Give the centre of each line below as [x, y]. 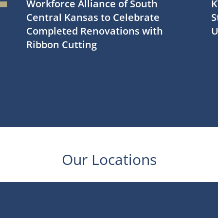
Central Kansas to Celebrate [93, 18]
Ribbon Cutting [62, 45]
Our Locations [109, 160]
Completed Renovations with [95, 31]
